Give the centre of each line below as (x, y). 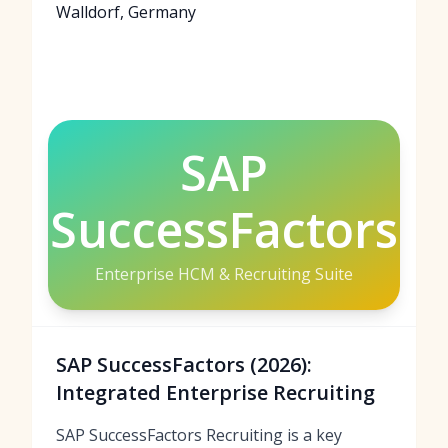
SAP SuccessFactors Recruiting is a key (199, 435)
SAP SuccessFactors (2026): (184, 364)
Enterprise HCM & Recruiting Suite (224, 274)
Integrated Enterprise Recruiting (215, 392)
